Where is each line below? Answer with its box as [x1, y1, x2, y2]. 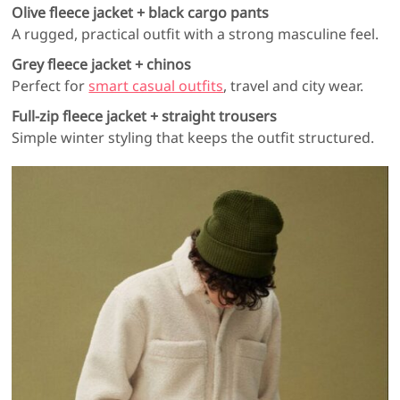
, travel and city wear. [223, 76, 364, 96]
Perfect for [12, 76, 89, 96]
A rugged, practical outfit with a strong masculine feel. [12, 24, 379, 45]
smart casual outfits [88, 76, 224, 96]
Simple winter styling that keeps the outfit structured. [12, 128, 375, 148]
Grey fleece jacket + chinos [12, 54, 192, 75]
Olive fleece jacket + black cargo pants [12, 3, 270, 23]
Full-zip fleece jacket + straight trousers [12, 106, 278, 127]
